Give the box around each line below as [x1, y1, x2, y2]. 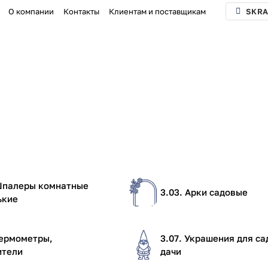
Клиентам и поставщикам [109, 7, 206, 16]
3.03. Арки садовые [160, 187, 248, 197]
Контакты [63, 7, 100, 16]
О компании [8, 7, 54, 16]
